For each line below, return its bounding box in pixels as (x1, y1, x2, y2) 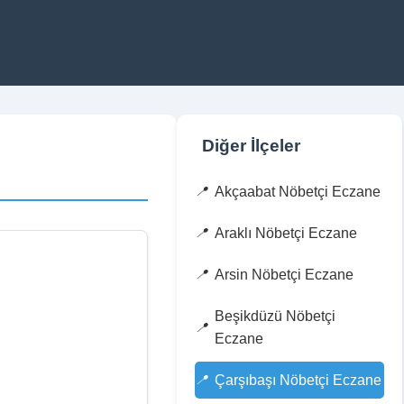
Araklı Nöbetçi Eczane (215, 225, 357, 241)
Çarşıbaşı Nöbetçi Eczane (215, 372, 381, 388)
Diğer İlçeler (202, 136, 300, 155)
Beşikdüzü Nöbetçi (215, 308, 335, 324)
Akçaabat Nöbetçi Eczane (215, 184, 381, 199)
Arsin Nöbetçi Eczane (215, 267, 353, 282)
